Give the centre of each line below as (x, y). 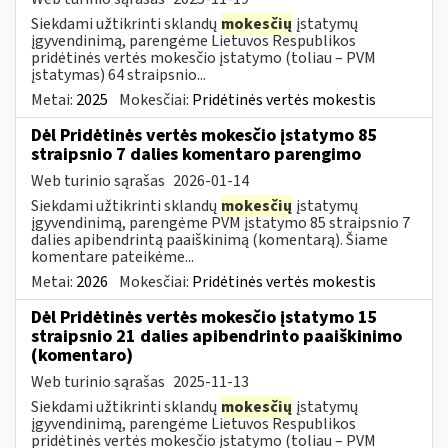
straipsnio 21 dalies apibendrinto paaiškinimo (216, 336)
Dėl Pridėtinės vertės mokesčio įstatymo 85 (204, 135)
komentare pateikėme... (112, 256)
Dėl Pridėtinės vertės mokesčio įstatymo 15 (204, 317)
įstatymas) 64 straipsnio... (118, 74)
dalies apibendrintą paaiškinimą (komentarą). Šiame (209, 239)
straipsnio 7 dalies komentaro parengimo (196, 154)
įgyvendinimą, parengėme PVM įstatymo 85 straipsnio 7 (220, 222)
